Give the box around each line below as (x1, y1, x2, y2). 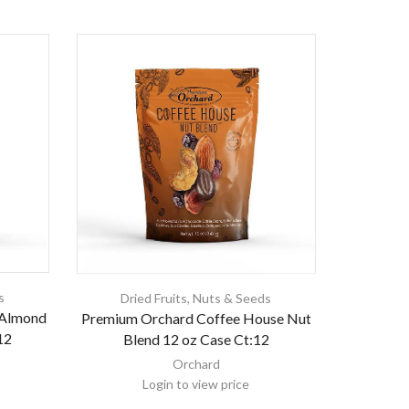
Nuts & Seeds (193, 289, 272, 306)
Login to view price (142, 375, 250, 392)
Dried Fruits (121, 289, 188, 306)
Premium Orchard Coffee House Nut (80, 309, 311, 327)
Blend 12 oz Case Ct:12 (122, 330, 269, 348)
